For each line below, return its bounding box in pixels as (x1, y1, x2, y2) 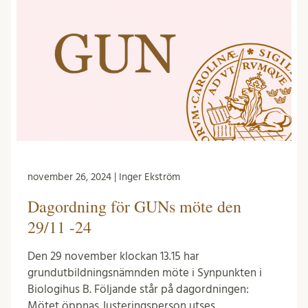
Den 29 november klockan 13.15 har (27, 250, 199, 263)
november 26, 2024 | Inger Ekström (27, 172, 180, 183)
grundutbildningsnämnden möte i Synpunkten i (27, 267, 262, 279)
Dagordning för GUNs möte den (27, 195, 241, 218)
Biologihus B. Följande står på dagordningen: (27, 283, 249, 296)
